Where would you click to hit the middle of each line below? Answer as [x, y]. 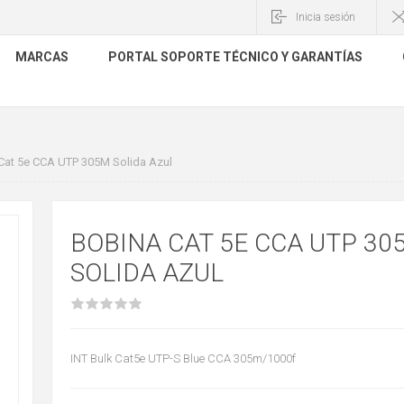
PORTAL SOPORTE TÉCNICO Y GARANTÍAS [235, 57]
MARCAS [42, 57]
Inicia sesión [326, 17]
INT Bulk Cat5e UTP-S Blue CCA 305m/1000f [183, 358]
